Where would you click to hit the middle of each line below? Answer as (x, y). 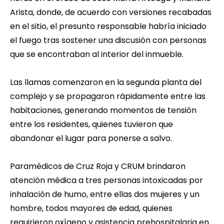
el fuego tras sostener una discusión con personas (108, 40)
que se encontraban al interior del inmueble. (97, 54)
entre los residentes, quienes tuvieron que (91, 124)
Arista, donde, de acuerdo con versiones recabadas (111, 12)
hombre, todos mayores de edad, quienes (91, 208)
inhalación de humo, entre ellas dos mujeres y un (105, 194)
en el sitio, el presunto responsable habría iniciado (108, 26)
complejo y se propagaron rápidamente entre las (108, 96)
